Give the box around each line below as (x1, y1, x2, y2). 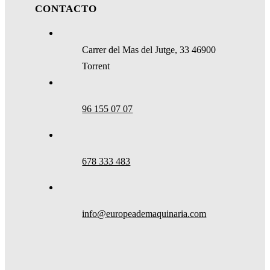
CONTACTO (35, 3, 97, 15)
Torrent (82, 61, 110, 72)
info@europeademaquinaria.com (82, 209, 207, 219)
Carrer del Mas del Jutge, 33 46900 (82, 45, 216, 55)
